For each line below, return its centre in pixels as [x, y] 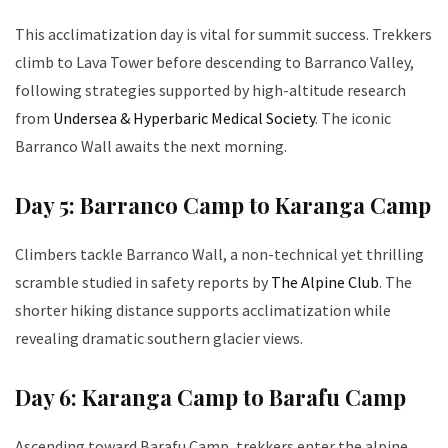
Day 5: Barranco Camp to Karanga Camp [223, 205]
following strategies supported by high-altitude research [210, 90]
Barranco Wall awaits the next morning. [151, 146]
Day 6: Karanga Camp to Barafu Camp [210, 397]
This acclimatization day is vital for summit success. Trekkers [223, 34]
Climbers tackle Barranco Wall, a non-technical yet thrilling [219, 254]
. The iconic [353, 118]
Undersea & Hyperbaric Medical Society [184, 118]
